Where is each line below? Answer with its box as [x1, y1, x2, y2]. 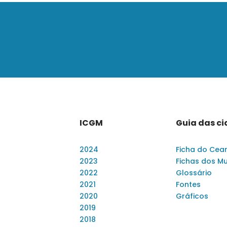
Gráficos [176, 191, 208, 201]
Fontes [176, 179, 201, 190]
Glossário [176, 168, 212, 178]
